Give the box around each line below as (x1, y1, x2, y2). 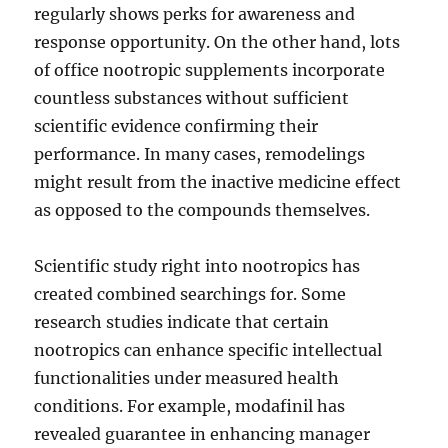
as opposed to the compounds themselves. (34, 200, 371, 220)
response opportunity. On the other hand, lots (34, 32, 401, 52)
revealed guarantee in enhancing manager (34, 424, 371, 444)
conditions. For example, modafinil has (34, 396, 346, 416)
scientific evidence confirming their (34, 116, 319, 136)
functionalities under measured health (34, 368, 340, 388)
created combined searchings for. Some (34, 284, 347, 304)
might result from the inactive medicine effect (34, 172, 402, 192)
